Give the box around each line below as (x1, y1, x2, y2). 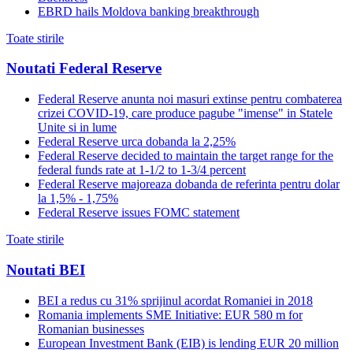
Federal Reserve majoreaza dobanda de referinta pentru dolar (38, 177, 340, 191)
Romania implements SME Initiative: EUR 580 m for (38, 307, 303, 321)
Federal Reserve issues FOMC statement (38, 206, 240, 220)
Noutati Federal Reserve (6, 60, 162, 77)
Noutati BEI (6, 261, 85, 278)
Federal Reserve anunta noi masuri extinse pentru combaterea (38, 92, 342, 106)
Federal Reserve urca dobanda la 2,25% (38, 135, 236, 149)
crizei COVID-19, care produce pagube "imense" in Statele (38, 106, 333, 121)
